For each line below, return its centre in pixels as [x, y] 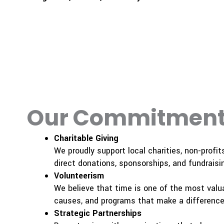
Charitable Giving [86, 138]
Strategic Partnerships [97, 213]
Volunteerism [79, 175]
